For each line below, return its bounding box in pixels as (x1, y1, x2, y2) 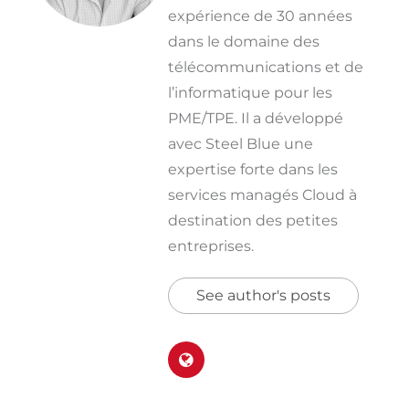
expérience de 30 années (167, 7, 352, 26)
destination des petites (167, 212, 338, 230)
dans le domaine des (167, 33, 320, 51)
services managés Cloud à (167, 186, 357, 204)
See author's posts (195, 287, 330, 305)
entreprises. (167, 237, 254, 256)
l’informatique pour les (167, 84, 332, 102)
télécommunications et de (167, 58, 363, 77)
